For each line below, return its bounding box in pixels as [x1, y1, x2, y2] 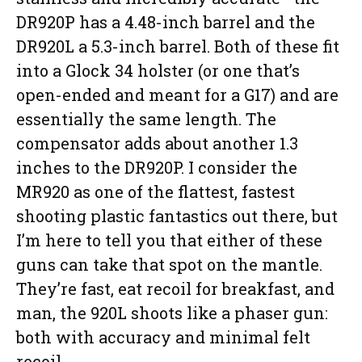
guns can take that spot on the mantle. [16, 254, 322, 276]
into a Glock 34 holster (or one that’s [16, 60, 300, 82]
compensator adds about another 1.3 [16, 133, 298, 154]
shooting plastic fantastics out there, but [16, 205, 338, 227]
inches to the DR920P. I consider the [16, 157, 297, 179]
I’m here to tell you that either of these [16, 229, 322, 251]
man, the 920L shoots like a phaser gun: [16, 302, 328, 324]
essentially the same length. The [16, 108, 276, 130]
